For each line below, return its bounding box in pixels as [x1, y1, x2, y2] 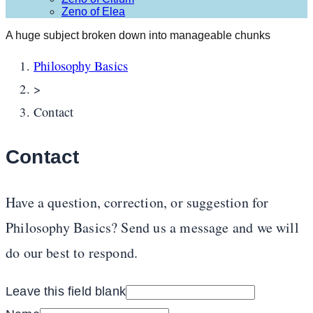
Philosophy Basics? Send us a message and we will [6, 218, 299, 238]
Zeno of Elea [61, 6, 125, 17]
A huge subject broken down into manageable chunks [6, 29, 270, 41]
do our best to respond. [6, 243, 138, 263]
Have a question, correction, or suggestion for [6, 193, 269, 212]
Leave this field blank [6, 284, 126, 299]
